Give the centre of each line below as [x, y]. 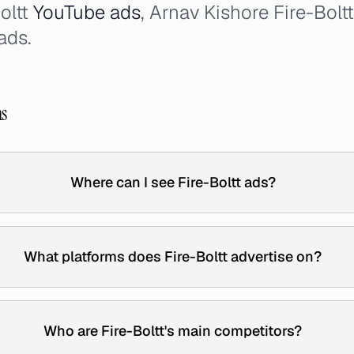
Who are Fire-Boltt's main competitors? [173, 331]
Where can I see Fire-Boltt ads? [173, 182]
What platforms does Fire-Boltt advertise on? [173, 256]
